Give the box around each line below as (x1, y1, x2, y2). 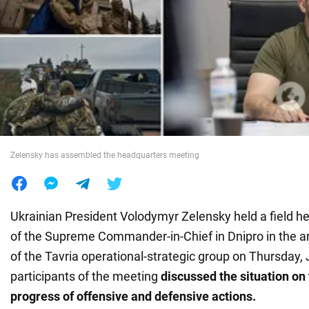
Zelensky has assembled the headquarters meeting (10, 150, 199, 160)
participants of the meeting (10, 268, 161, 283)
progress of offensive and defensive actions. (10, 288, 256, 303)
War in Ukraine (10, 26, 93, 40)
